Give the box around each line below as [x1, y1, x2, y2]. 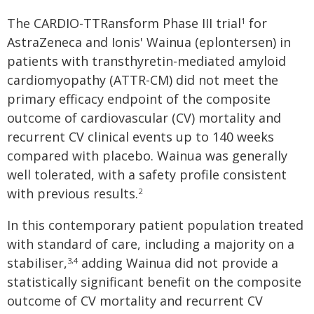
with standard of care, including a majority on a [7, 235, 294, 252]
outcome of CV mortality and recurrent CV [7, 292, 263, 309]
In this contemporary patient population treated [7, 217, 303, 233]
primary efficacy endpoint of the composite [7, 90, 271, 107]
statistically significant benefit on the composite [7, 273, 301, 290]
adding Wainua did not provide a [78, 254, 278, 271]
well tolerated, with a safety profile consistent [7, 166, 287, 183]
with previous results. [7, 185, 138, 202]
